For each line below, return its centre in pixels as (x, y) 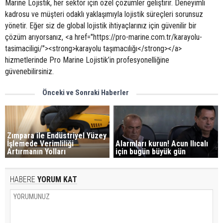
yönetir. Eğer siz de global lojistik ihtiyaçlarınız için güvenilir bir (101, 26)
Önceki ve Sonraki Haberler (86, 93)
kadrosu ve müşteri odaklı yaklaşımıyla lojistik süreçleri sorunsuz (104, 14)
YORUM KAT (56, 179)
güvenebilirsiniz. (29, 71)
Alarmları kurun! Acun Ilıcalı (162, 143)
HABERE (23, 179)
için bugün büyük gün (151, 151)
